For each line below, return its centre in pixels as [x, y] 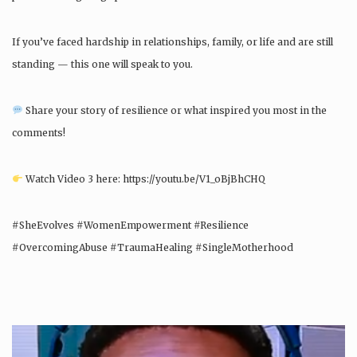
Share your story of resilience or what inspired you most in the [175, 111]
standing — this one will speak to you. [102, 65]
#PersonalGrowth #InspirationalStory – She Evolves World [154, 270]
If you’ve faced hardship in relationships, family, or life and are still [173, 42]
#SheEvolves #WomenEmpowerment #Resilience [130, 226]
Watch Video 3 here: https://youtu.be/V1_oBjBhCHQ [144, 179]
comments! [39, 133]
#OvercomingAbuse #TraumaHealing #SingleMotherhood [153, 248]
